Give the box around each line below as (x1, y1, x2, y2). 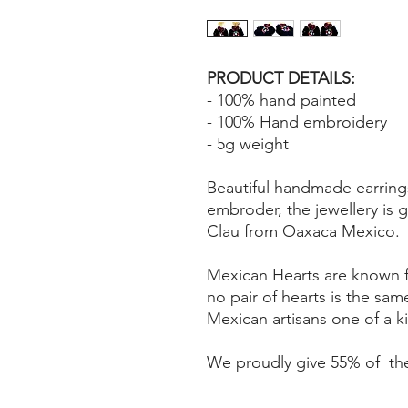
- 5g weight (207, 134, 293, 155)
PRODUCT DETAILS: (207, 68, 355, 89)
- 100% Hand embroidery (207, 112, 392, 133)
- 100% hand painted (207, 90, 356, 111)
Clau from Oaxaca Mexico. (207, 221, 400, 242)
